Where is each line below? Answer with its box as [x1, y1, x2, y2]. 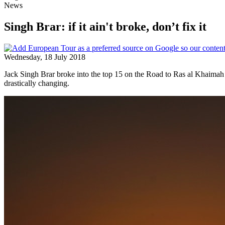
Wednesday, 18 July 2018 [4, 52, 85, 61]
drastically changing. [4, 78, 69, 87]
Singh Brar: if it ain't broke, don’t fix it [4, 20, 206, 33]
